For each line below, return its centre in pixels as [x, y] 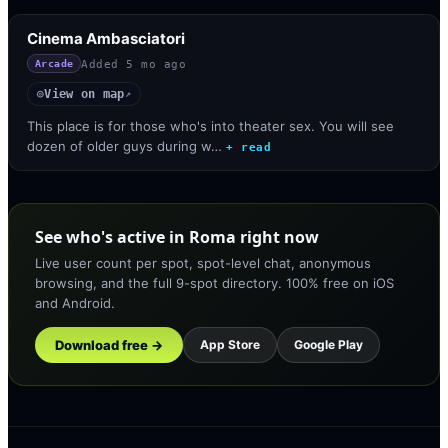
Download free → [109, 344]
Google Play [328, 344]
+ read [248, 147]
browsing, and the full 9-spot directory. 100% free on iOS [214, 282]
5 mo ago [156, 63]
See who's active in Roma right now [177, 236]
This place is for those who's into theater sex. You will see [210, 125]
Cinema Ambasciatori [106, 38]
